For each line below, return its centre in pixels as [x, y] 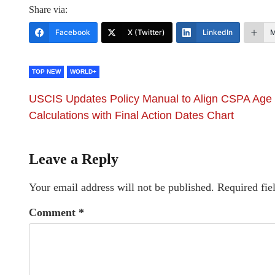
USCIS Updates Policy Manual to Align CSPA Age [150, 99]
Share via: [48, 10]
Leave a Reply [74, 159]
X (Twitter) [146, 32]
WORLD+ [83, 72]
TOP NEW [46, 72]
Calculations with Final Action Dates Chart [131, 115]
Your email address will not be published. [122, 187]
